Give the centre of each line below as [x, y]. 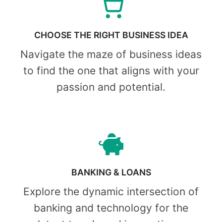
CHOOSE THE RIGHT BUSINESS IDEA [111, 35]
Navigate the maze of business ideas [111, 54]
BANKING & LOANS [111, 172]
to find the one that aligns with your [111, 70]
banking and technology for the [111, 208]
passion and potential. [111, 87]
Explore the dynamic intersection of [111, 191]
